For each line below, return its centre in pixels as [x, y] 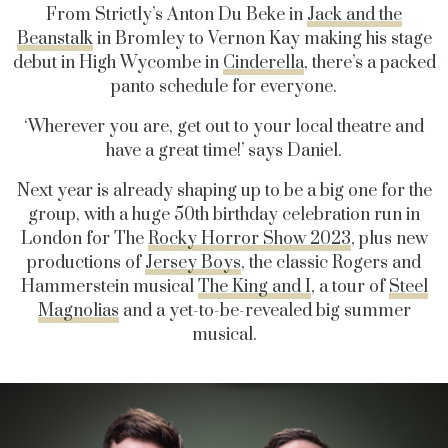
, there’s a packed [369, 63]
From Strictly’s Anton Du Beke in [176, 15]
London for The [84, 239]
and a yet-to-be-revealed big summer [264, 311]
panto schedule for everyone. [224, 87]
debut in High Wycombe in [117, 63]
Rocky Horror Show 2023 [249, 239]
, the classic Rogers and [331, 263]
